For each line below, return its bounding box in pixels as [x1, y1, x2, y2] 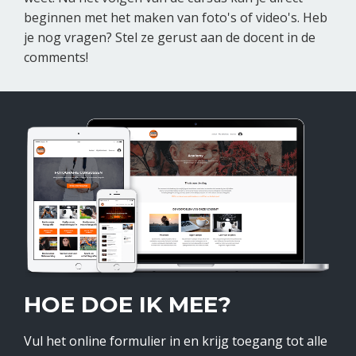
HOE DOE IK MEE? [24, 291, 231, 319]
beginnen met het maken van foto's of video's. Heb [24, 9, 327, 27]
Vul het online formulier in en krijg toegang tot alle [24, 332, 327, 350]
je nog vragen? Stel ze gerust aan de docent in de [24, 29, 315, 47]
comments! [24, 48, 88, 67]
